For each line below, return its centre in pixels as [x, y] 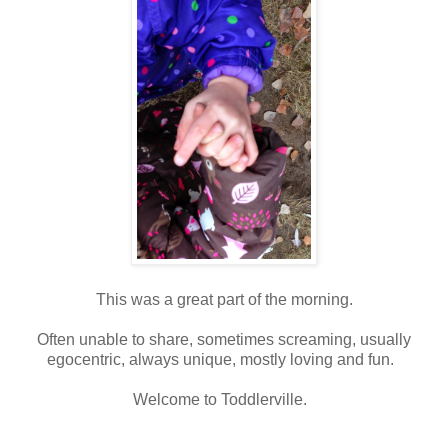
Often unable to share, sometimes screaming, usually [224, 340]
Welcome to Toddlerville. [224, 400]
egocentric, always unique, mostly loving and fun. [224, 360]
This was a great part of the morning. [224, 300]
